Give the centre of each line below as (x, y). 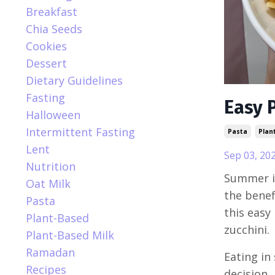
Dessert (46, 63)
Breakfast (52, 11)
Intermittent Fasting (80, 132)
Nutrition (51, 166)
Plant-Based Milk (70, 235)
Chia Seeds (54, 29)
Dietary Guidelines (74, 80)
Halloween (53, 114)
